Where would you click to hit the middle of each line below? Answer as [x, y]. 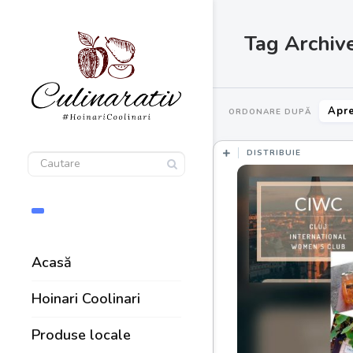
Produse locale [81, 335]
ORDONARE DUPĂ [270, 111]
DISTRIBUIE [274, 153]
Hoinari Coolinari [86, 299]
